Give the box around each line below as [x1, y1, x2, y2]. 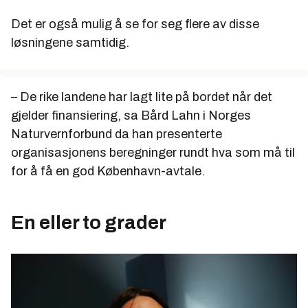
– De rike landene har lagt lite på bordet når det [11, 89, 272, 104]
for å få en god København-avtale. [11, 164, 205, 178]
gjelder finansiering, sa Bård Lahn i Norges [11, 108, 251, 122]
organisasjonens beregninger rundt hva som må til [11, 145, 295, 159]
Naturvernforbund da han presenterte [11, 126, 222, 141]
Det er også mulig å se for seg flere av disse [11, 16, 259, 31]
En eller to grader [11, 211, 166, 233]
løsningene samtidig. [11, 35, 129, 49]
